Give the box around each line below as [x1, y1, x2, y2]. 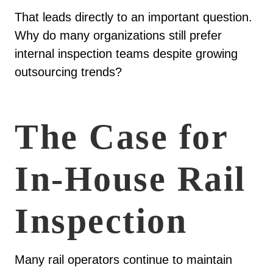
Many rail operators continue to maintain [15, 253, 232, 266]
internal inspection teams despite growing [15, 46, 238, 60]
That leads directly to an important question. [15, 10, 252, 24]
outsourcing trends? [15, 65, 122, 79]
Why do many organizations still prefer [15, 28, 222, 42]
